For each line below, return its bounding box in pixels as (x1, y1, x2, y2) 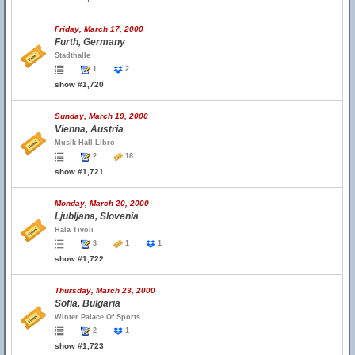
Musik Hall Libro (55, 139, 115, 147)
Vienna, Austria (55, 124, 124, 135)
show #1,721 (55, 167, 104, 176)
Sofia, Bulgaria (55, 298, 120, 309)
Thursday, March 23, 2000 (55, 286, 155, 295)
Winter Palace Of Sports (55, 313, 140, 321)
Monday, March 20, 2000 (55, 199, 149, 208)
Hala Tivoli (55, 226, 94, 234)
